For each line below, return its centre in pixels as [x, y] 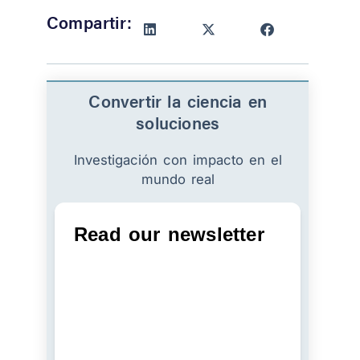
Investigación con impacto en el [178, 160]
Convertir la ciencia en [178, 101]
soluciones [178, 123]
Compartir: [90, 22]
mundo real [178, 180]
